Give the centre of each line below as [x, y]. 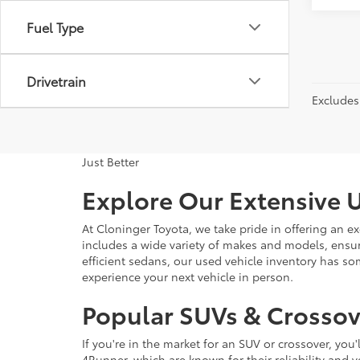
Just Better [110, 162]
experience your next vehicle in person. [188, 276]
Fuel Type [55, 27]
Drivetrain [56, 81]
